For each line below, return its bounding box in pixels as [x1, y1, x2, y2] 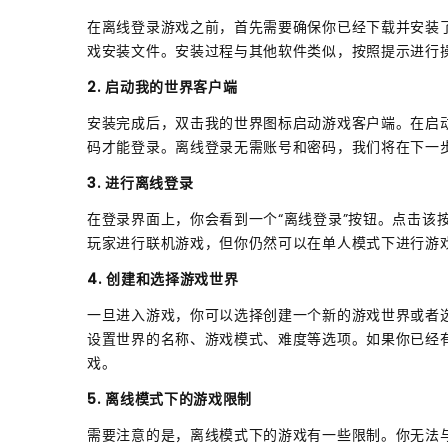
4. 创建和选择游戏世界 [87, 268, 239, 289]
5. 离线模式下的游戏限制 [87, 388, 253, 409]
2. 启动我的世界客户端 [87, 76, 238, 97]
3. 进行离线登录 [87, 172, 194, 193]
